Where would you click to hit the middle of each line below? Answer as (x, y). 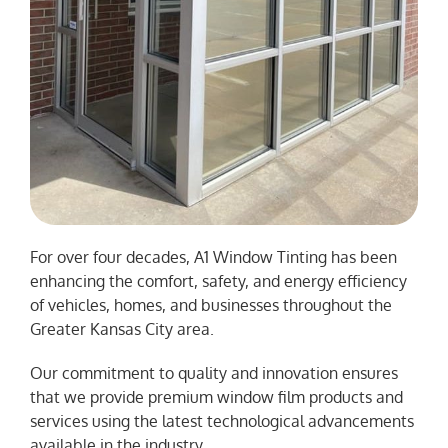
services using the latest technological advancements (221, 421)
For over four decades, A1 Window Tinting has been (213, 257)
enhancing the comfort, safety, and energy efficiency (218, 281)
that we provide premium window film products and (216, 397)
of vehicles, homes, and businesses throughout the (210, 305)
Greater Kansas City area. (121, 329)
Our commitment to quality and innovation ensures (213, 373)
